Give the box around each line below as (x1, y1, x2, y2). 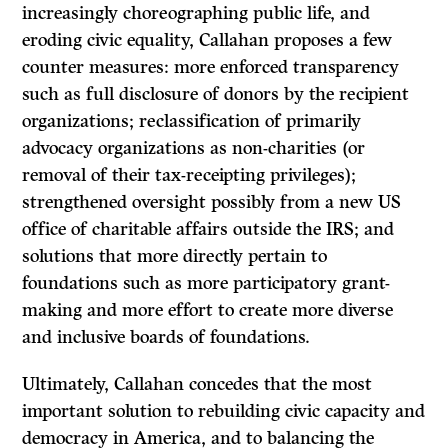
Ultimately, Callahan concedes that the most (22, 373, 373, 396)
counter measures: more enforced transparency (22, 56, 400, 79)
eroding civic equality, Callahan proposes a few (22, 29, 393, 52)
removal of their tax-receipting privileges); (22, 164, 357, 187)
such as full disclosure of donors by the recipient (22, 83, 410, 106)
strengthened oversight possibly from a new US (22, 191, 402, 214)
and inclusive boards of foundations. (22, 326, 311, 349)
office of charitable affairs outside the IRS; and (22, 218, 395, 241)
